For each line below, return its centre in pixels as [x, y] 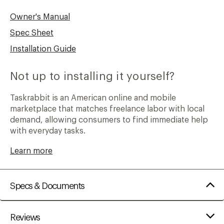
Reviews [25, 217]
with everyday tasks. [48, 131]
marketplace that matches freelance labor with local [107, 109]
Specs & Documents [47, 186]
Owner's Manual [40, 17]
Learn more [31, 151]
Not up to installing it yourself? [92, 76]
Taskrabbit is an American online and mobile [93, 98]
